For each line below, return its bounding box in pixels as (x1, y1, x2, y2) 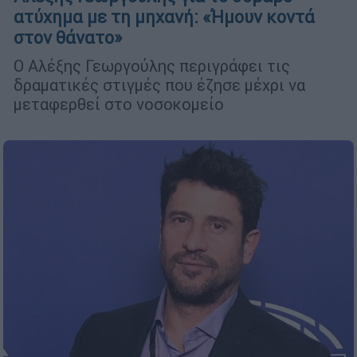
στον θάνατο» (14, 27, 122, 49)
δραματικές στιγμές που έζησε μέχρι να (14, 75, 305, 96)
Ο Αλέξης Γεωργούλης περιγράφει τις (14, 56, 290, 76)
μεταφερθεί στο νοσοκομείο (14, 94, 224, 115)
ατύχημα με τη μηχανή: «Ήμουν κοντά (14, 6, 315, 29)
